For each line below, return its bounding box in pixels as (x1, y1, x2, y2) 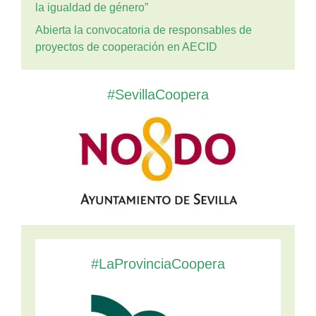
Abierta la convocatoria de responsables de (35, 23, 252, 36)
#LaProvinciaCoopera (91, 255, 225, 272)
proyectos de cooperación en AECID (35, 40, 217, 53)
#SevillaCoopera (107, 86, 209, 102)
